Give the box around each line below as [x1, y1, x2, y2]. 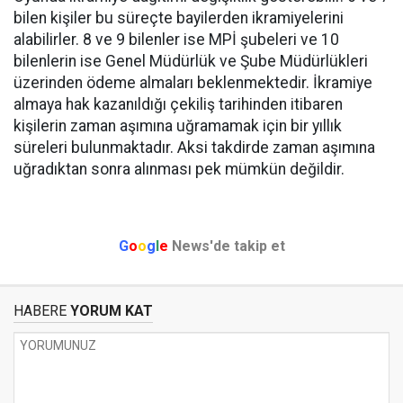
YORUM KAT [67, 302, 153, 319]
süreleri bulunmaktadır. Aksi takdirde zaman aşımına [13, 139, 375, 157]
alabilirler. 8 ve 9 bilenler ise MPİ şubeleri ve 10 [13, 31, 339, 49]
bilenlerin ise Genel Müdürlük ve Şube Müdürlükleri [13, 52, 368, 70]
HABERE [13, 302, 67, 319]
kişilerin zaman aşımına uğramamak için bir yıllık [13, 117, 342, 135]
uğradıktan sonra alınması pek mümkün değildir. [13, 160, 345, 178]
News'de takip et [171, 237, 285, 255]
